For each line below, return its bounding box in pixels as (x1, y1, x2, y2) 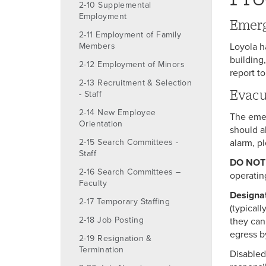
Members (79, 40, 116, 51)
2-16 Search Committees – (79, 166, 181, 177)
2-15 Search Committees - (79, 137, 179, 147)
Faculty (79, 178, 107, 188)
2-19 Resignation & (79, 233, 152, 243)
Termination (79, 244, 124, 255)
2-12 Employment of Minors (79, 59, 185, 69)
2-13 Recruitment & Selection (79, 77, 192, 88)
